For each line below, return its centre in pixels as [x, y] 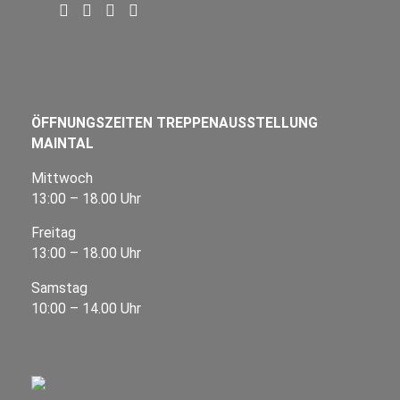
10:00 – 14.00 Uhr [86, 309]
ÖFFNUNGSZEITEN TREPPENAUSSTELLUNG [175, 122]
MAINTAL [62, 143]
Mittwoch [62, 178]
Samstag [59, 288]
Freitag [54, 233]
